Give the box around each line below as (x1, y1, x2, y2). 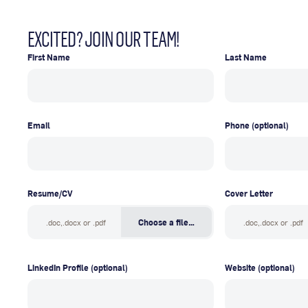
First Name (27, 51, 70, 63)
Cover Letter (225, 187, 273, 200)
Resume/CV (27, 187, 72, 200)
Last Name (225, 51, 267, 63)
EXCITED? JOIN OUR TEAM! (27, 27, 179, 52)
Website (225, 261, 256, 274)
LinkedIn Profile (27, 261, 89, 274)
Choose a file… (137, 215, 195, 228)
